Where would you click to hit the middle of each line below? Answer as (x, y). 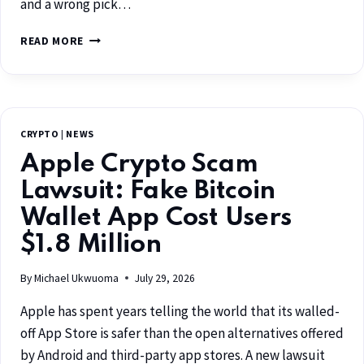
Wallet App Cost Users (156, 219)
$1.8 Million (91, 245)
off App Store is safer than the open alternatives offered (182, 333)
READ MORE (52, 41)
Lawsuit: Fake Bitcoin (148, 192)
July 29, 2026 (165, 278)
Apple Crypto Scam (139, 165)
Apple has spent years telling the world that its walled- (180, 311)
